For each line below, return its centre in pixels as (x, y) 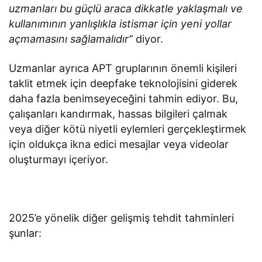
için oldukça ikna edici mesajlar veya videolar (119, 144)
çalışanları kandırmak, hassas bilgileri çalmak (118, 114)
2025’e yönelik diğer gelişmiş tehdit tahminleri (122, 218)
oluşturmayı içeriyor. (59, 160)
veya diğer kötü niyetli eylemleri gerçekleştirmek (128, 129)
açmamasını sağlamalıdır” (73, 39)
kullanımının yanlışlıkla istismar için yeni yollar (120, 24)
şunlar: (25, 233)
